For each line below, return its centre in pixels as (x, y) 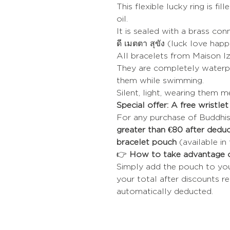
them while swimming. (160, 81)
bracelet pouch (147, 142)
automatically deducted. (165, 191)
